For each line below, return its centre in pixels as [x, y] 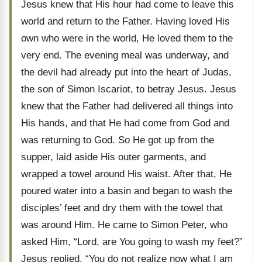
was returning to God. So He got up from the [118, 140]
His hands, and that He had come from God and [125, 123]
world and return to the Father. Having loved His [125, 21]
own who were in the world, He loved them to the [127, 38]
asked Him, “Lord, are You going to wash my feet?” [132, 242]
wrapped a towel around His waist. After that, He [126, 174]
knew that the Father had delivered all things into [127, 106]
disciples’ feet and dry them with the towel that [122, 208]
